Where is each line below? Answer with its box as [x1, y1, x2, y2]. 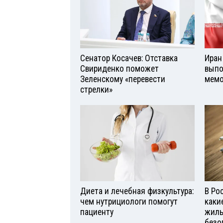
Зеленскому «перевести [80, 74, 165, 84]
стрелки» [80, 85, 112, 95]
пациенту [80, 207, 113, 217]
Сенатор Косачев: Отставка [80, 53, 178, 63]
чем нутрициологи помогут [80, 196, 178, 207]
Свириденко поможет [80, 64, 159, 74]
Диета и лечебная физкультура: [80, 186, 194, 196]
